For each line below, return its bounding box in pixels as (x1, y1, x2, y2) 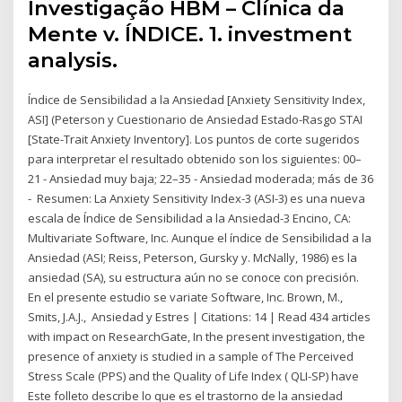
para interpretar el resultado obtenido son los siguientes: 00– (28, 151, 363, 168)
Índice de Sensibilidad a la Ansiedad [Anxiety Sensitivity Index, (28, 92, 366, 109)
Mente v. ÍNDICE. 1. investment (28, 22, 353, 48)
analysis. (28, 48, 118, 74)
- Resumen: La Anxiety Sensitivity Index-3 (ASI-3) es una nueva (28, 190, 366, 207)
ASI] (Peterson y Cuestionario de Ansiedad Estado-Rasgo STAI (28, 111, 363, 128)
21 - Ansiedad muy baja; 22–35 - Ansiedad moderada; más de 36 (28, 170, 374, 188)
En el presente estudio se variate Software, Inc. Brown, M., (28, 289, 344, 306)
